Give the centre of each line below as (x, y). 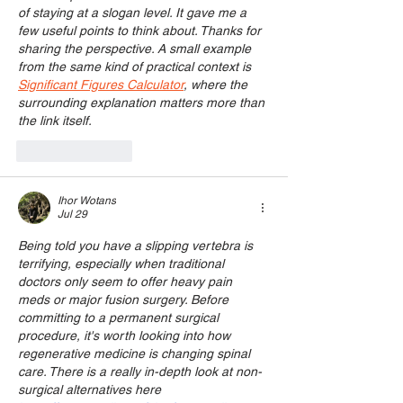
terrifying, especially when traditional (123, 264)
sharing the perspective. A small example (136, 49)
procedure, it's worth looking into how (126, 336)
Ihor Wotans (87, 201)
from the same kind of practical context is (136, 67)
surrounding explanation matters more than (143, 103)
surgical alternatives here (91, 390)
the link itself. (55, 121)
